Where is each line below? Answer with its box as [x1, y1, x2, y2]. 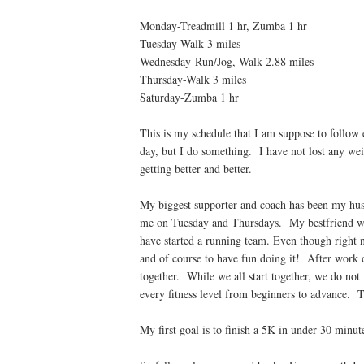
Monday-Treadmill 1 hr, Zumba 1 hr [140, 17, 307, 33]
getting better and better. [140, 160, 252, 176]
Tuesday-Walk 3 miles [140, 35, 240, 51]
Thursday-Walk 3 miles [140, 71, 246, 87]
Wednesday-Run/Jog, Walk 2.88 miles [140, 53, 314, 69]
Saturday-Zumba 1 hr [140, 89, 243, 105]
